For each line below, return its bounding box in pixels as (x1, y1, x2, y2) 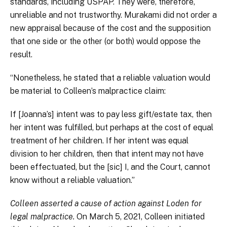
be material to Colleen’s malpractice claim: (10, 86, 166, 96)
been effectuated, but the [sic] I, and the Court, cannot (10, 162, 210, 172)
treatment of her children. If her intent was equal (10, 136, 188, 146)
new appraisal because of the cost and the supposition (10, 23, 211, 33)
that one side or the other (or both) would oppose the (10, 36, 201, 47)
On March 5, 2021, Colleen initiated (77, 212, 205, 222)
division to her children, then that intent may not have (10, 149, 204, 159)
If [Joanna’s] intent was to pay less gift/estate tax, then (10, 109, 212, 120)
